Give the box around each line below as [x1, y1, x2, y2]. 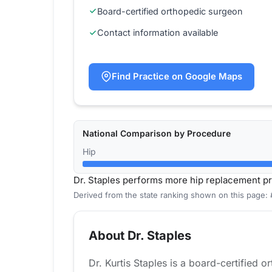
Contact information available [97, 27, 218, 38]
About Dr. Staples [89, 228, 191, 243]
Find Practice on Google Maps [112, 70, 242, 82]
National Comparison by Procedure [83, 128, 231, 139]
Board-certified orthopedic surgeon [97, 5, 243, 16]
